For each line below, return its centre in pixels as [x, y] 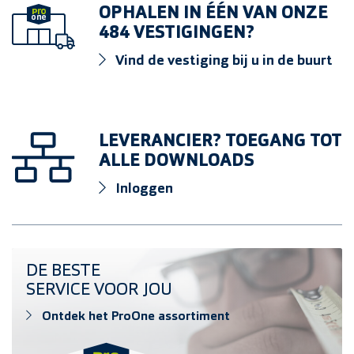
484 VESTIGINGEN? [177, 34]
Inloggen [142, 189]
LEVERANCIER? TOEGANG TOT [220, 142]
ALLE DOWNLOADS [177, 162]
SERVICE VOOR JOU [99, 290]
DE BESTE [63, 271]
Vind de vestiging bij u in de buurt [222, 61]
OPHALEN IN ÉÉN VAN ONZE [213, 14]
